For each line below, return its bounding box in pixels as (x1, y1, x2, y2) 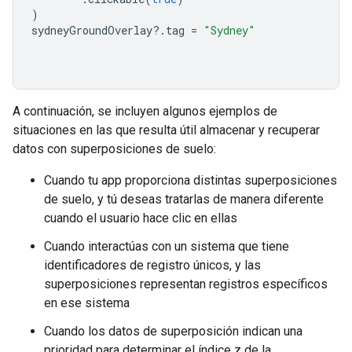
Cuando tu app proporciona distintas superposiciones (44, 173, 337, 189)
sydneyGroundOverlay (31, 23, 152, 38)
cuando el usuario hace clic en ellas (44, 211, 237, 226)
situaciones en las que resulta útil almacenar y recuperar (13, 123, 320, 138)
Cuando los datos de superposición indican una (44, 324, 302, 339)
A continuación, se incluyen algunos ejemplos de (13, 104, 277, 119)
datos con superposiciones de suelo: (13, 141, 216, 157)
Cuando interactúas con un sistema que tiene (44, 239, 289, 255)
